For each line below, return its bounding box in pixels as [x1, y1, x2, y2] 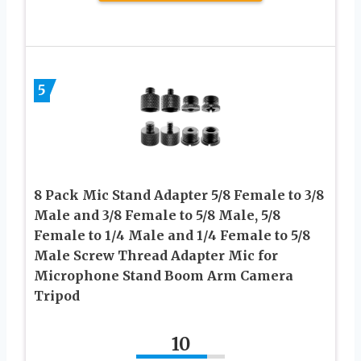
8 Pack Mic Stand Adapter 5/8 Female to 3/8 [34, 187, 324, 204]
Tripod [34, 288, 80, 305]
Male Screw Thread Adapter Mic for [34, 247, 278, 264]
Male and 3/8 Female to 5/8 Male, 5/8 [34, 207, 280, 224]
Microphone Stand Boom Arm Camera [34, 268, 293, 284]
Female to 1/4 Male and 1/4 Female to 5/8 [34, 227, 310, 244]
